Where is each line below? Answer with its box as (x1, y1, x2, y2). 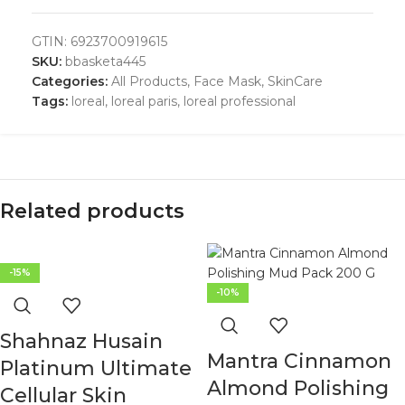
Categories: (32, 73, 108, 90)
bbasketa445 (65, 53, 146, 71)
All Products (111, 73, 187, 90)
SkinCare (268, 73, 323, 90)
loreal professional (184, 93, 296, 110)
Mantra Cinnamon (207, 349, 391, 374)
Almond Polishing (207, 376, 389, 401)
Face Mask (193, 73, 261, 90)
